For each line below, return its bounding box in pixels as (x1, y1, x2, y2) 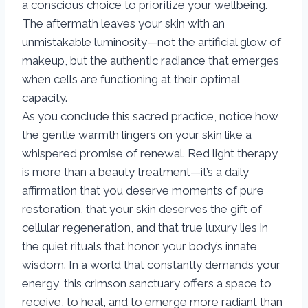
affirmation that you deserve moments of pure (22, 184, 264, 198)
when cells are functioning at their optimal (22, 72, 239, 87)
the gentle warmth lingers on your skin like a (22, 128, 252, 142)
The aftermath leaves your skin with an (22, 16, 225, 31)
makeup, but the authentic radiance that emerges (22, 54, 279, 68)
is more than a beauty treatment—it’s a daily (22, 165, 249, 179)
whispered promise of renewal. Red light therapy (22, 146, 278, 161)
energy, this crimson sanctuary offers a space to (22, 276, 272, 291)
